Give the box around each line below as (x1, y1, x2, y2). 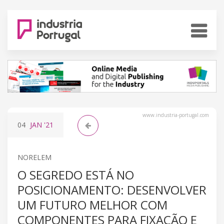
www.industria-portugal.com (142, 111, 209, 118)
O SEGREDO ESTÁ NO (17, 166, 134, 183)
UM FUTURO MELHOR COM (17, 196, 167, 213)
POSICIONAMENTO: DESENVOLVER (17, 181, 206, 198)
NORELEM (17, 152, 51, 162)
